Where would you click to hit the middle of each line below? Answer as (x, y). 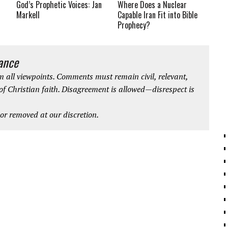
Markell (28, 15)
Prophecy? (134, 25)
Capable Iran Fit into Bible (158, 15)
